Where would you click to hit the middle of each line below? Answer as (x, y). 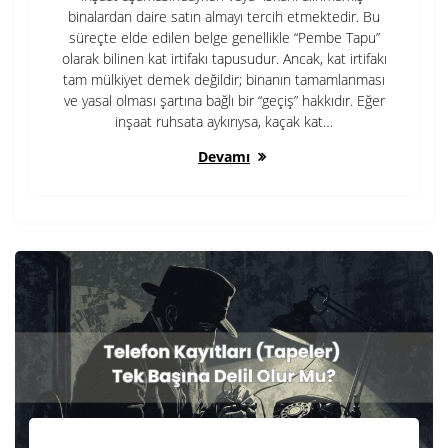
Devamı (224, 157)
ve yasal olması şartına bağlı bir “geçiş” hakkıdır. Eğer (224, 101)
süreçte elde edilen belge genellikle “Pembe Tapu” (224, 38)
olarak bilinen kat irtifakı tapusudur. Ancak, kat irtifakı (224, 59)
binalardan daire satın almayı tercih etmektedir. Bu (224, 17)
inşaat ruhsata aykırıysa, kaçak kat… (224, 122)
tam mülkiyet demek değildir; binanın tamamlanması (224, 80)
